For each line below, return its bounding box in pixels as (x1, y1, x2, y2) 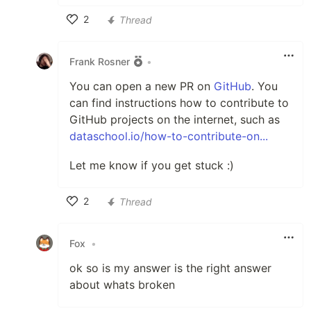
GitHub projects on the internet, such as (69, 112, 280, 127)
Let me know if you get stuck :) (69, 158, 234, 173)
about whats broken (69, 278, 175, 292)
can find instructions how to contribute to (69, 96, 289, 110)
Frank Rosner (69, 55, 130, 67)
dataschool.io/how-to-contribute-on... (69, 129, 268, 144)
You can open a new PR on (69, 79, 214, 94)
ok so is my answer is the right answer (69, 261, 271, 276)
